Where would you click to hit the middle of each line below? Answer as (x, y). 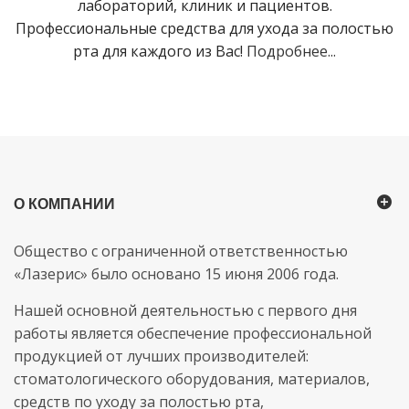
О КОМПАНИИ (64, 204)
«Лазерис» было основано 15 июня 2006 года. (176, 273)
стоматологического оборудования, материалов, (192, 378)
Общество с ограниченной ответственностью (181, 251)
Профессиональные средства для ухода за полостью (204, 28)
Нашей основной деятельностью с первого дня (185, 310)
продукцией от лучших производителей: (161, 356)
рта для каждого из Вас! (160, 51)
